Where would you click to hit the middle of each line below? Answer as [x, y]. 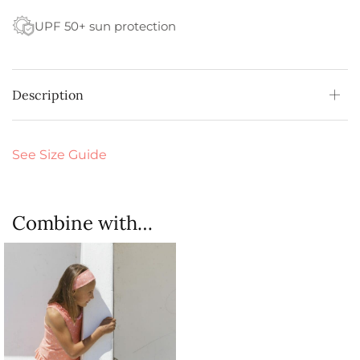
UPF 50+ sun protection [105, 26]
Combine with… [82, 223]
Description [48, 95]
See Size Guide [60, 155]
